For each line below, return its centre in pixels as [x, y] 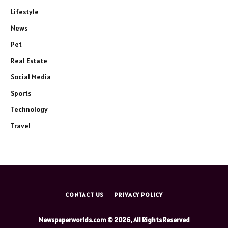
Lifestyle [25, 11]
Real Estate [29, 60]
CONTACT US [84, 194]
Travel [21, 125]
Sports [21, 93]
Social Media [31, 77]
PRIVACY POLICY [139, 194]
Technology [29, 109]
